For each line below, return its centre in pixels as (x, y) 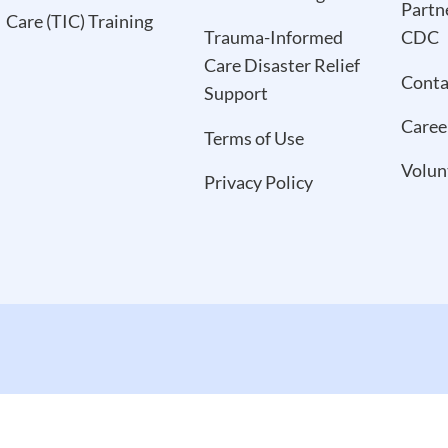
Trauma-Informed (273, 37)
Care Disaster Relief (281, 65)
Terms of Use (253, 137)
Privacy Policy (258, 181)
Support (235, 93)
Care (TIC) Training (80, 21)
